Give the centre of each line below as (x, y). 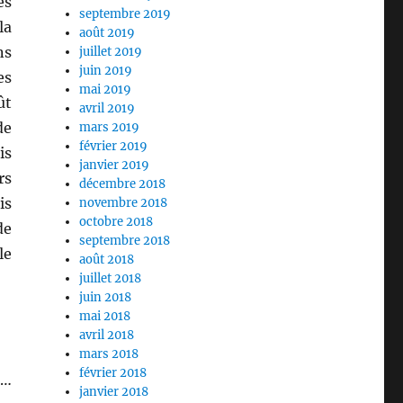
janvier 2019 (115, 166)
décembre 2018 (123, 184)
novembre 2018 (124, 203)
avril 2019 (107, 109)
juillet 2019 (111, 52)
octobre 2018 (116, 222)
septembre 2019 (125, 14)
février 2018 (113, 373)
